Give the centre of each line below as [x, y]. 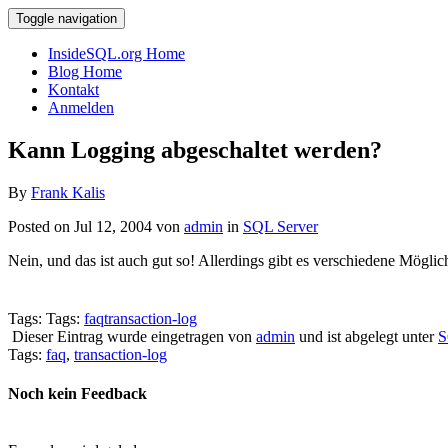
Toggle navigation [66, 18]
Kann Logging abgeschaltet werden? [195, 149]
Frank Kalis [68, 192]
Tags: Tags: [46, 318]
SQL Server [280, 226]
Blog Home [85, 71]
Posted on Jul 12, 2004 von [96, 226]
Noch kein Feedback [77, 394]
